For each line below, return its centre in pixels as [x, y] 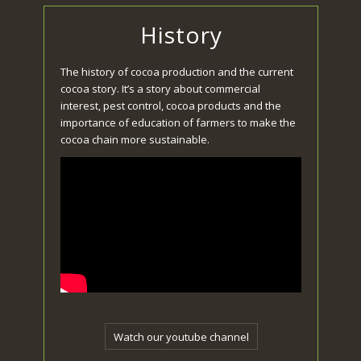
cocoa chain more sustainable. [135, 140]
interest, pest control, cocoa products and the [171, 106]
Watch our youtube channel [181, 337]
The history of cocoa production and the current [177, 72]
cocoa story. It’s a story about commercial [161, 89]
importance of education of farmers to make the [178, 123]
